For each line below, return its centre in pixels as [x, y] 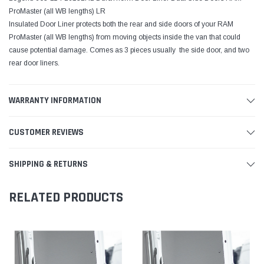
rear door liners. [34, 63]
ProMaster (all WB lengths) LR [57, 11]
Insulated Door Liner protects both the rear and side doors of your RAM [121, 24]
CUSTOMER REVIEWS [46, 132]
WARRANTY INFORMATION [55, 100]
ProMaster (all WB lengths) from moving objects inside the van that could [125, 37]
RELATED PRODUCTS [66, 197]
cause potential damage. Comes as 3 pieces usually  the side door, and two [129, 50]
